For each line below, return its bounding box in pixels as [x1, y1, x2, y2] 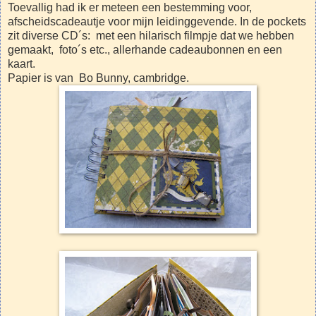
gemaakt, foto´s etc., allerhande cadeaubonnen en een [8, 43, 282, 56]
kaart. [8, 57, 35, 70]
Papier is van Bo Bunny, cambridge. [8, 71, 189, 84]
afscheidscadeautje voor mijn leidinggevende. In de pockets [8, 15, 306, 28]
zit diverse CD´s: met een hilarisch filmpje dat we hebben [8, 29, 294, 42]
